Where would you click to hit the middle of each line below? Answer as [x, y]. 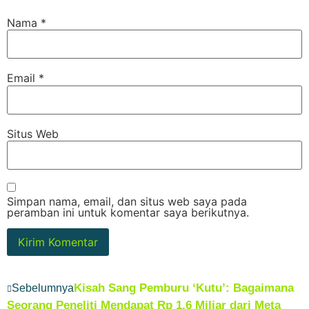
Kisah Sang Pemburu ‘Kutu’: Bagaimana [184, 288]
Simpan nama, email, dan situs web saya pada [127, 202]
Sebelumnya [43, 288]
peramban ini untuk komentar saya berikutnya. [128, 213]
